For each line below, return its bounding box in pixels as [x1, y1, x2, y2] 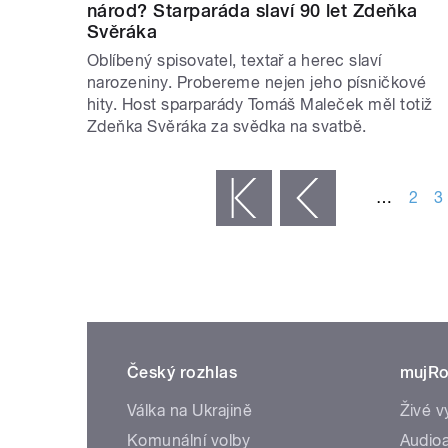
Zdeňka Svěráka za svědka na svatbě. [87, 117, 367, 137]
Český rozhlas [127, 363, 238, 383]
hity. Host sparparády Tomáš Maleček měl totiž [87, 95, 433, 115]
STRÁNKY [94, 145, 168, 164]
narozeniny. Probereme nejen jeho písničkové [87, 73, 427, 93]
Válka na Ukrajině [127, 401, 253, 421]
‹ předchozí [197, 189, 281, 209]
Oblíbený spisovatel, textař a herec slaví [87, 51, 382, 71]
